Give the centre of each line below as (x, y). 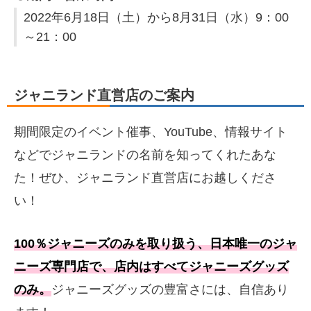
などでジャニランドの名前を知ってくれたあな (145, 155)
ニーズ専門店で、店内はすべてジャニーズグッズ (151, 266)
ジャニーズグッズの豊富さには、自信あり (170, 289)
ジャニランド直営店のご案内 (104, 95)
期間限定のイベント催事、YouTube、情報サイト (151, 132)
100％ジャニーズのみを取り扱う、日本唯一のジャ (155, 243)
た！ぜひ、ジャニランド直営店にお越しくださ (145, 178)
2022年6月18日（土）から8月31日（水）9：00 (156, 18)
